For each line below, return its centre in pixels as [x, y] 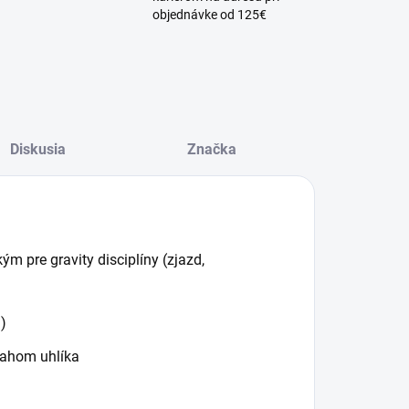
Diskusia [38, 149]
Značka [211, 149]
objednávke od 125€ [210, 15]
